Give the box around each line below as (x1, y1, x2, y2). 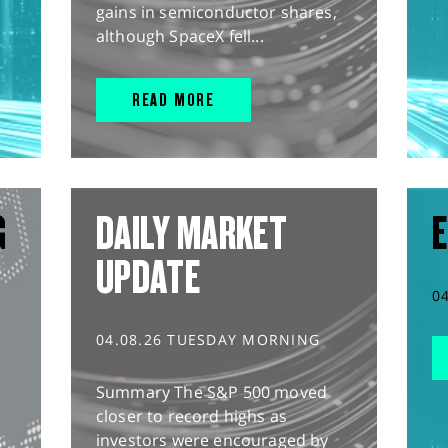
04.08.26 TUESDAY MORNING (96, 330, 321, 350)
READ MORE (131, 89, 216, 111)
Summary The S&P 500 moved (96, 381, 328, 404)
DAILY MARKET (96, 207, 287, 260)
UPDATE (96, 251, 200, 304)
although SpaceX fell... (96, 25, 264, 48)
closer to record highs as (96, 405, 288, 428)
